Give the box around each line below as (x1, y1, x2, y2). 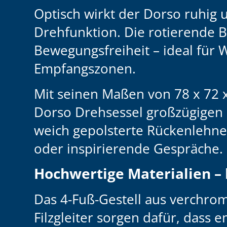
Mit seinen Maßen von (34, 85, 175, 103)
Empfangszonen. (34, 59, 136, 78)
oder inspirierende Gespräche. (34, 139, 223, 158)
